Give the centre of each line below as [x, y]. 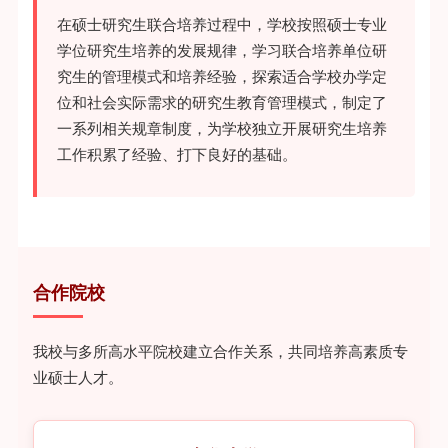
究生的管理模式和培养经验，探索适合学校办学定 [221, 76]
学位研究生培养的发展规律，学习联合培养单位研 [221, 50]
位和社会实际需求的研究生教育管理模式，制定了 [221, 102]
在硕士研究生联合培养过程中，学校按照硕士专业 [221, 24]
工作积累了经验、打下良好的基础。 [176, 154]
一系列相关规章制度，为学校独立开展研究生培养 [221, 128]
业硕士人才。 [77, 377]
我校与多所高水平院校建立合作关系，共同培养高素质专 [220, 351]
